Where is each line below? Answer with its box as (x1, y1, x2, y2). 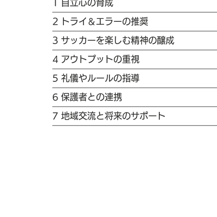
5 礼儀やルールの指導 (52, 73, 139, 82)
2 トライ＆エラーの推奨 (52, 16, 148, 26)
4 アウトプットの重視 (52, 54, 139, 63)
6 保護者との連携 (52, 92, 122, 101)
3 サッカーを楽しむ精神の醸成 (52, 35, 174, 45)
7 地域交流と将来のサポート (52, 111, 166, 120)
